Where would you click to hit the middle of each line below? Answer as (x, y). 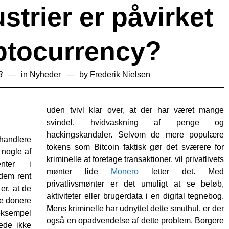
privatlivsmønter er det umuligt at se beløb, (135, 184)
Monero (125, 172)
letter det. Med (181, 172)
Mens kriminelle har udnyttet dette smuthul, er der (135, 209)
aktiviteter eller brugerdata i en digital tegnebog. (135, 196)
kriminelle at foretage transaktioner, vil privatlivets (135, 159)
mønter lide (79, 172)
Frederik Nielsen (120, 75)
